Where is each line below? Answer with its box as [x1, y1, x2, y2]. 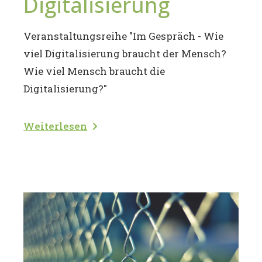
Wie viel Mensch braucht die [23, 64, 166, 78]
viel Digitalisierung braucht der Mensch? [23, 47, 227, 61]
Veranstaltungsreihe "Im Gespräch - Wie [23, 29, 224, 43]
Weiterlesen [23, 119, 88, 133]
